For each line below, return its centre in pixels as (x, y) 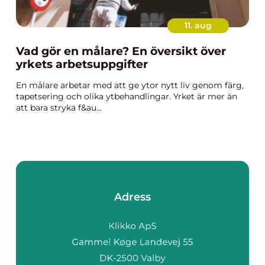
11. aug (198, 25)
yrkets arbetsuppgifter (82, 64)
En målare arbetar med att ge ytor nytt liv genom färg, (130, 85)
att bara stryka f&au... (59, 108)
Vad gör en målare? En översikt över (121, 51)
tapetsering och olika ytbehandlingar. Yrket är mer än (127, 96)
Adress (132, 197)
